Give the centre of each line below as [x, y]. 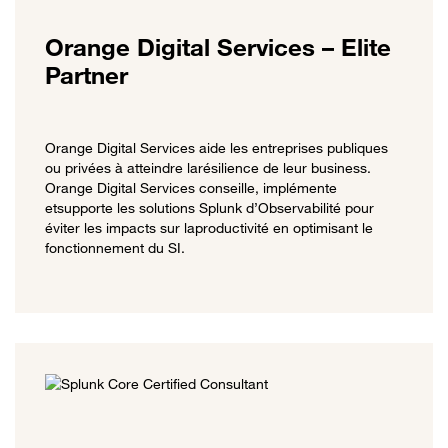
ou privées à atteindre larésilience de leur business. [208, 167]
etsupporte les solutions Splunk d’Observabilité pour [209, 207]
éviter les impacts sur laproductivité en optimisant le [209, 227]
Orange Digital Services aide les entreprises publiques [216, 147]
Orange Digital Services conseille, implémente [191, 187]
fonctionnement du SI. [115, 247]
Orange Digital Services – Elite [218, 47]
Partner [86, 75]
